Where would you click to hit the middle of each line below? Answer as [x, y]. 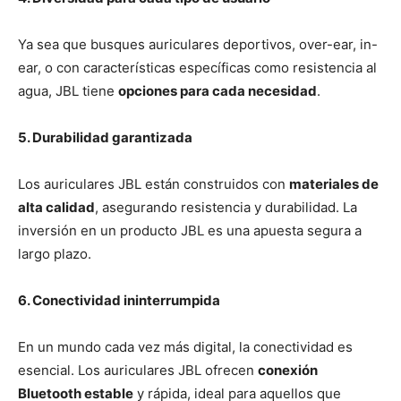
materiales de [334, 183]
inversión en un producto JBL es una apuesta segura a [190, 230]
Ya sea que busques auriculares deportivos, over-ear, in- [198, 44]
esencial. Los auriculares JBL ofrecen [138, 370]
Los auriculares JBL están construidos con [154, 183]
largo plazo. [55, 253]
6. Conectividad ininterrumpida [119, 300]
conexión [288, 370]
